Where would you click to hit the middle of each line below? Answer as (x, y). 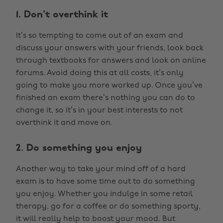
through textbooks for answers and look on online (111, 61)
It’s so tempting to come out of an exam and (100, 36)
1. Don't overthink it (62, 15)
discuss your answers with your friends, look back (110, 48)
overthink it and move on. (64, 123)
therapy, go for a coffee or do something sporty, (108, 207)
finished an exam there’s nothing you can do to (106, 98)
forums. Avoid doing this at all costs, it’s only (100, 73)
